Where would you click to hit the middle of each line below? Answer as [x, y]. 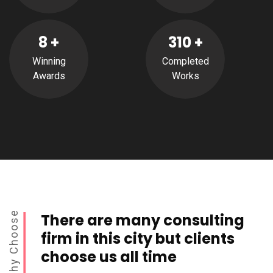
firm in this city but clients [138, 239]
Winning [49, 61]
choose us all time [109, 257]
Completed [185, 61]
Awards [49, 76]
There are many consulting [143, 221]
